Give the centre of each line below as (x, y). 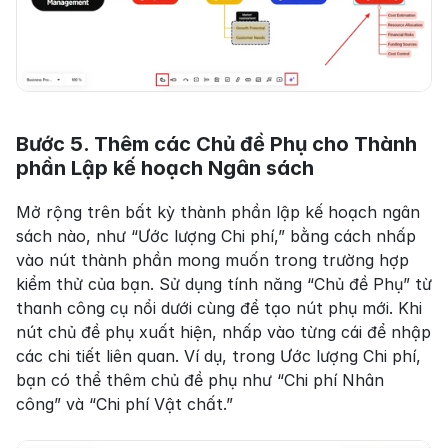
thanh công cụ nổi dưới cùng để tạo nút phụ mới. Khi (219, 307)
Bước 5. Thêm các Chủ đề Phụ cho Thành (216, 143)
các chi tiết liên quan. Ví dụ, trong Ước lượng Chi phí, (218, 355)
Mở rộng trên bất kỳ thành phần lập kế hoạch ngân (218, 211)
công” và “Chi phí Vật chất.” (124, 403)
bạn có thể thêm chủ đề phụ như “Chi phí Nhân (200, 379)
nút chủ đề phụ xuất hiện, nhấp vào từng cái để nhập (223, 331)
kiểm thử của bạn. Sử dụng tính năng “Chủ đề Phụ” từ (224, 283)
